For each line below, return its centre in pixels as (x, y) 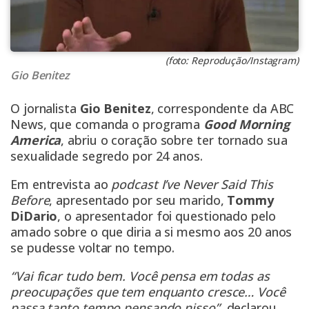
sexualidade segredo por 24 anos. (107, 156)
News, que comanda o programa (107, 124)
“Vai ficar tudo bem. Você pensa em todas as (140, 276)
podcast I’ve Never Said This (192, 185)
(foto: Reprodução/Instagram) (232, 61)
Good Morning (247, 124)
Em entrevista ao (61, 185)
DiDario (34, 216)
